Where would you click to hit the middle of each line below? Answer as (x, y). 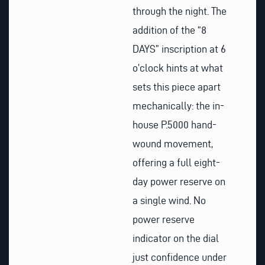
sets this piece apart (177, 87)
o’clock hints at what (178, 68)
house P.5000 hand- (174, 125)
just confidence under (180, 257)
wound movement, (173, 144)
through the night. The (180, 11)
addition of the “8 (169, 30)
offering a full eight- (176, 163)
